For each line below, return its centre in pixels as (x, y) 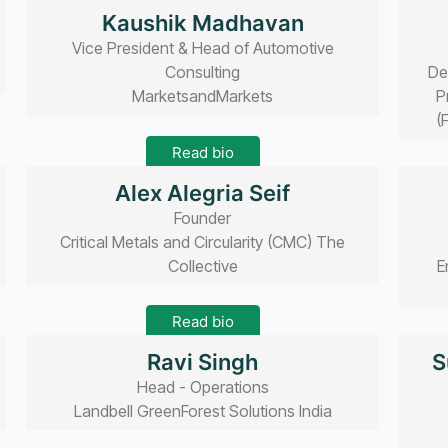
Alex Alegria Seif (203, 192)
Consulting (203, 72)
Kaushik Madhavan (202, 23)
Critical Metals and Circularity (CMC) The (203, 241)
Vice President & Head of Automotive (202, 48)
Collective (202, 265)
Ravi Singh (203, 362)
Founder (203, 217)
